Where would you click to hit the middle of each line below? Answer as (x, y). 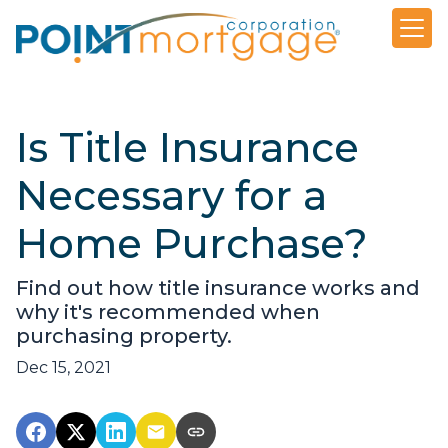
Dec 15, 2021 (63, 368)
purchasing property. (124, 336)
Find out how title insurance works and (218, 288)
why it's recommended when (168, 312)
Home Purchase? (192, 244)
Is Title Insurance (187, 148)
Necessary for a (171, 196)
